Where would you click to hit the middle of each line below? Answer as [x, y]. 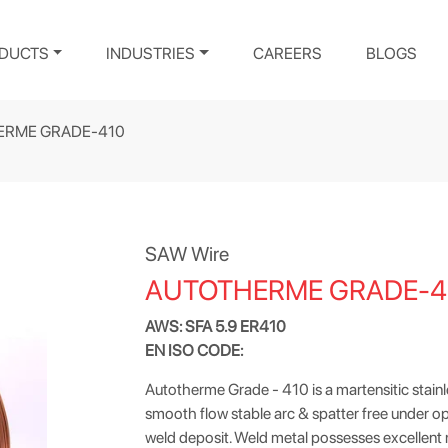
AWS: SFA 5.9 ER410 [216, 326]
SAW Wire [187, 254]
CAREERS [287, 53]
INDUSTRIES [151, 53]
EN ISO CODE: [194, 350]
